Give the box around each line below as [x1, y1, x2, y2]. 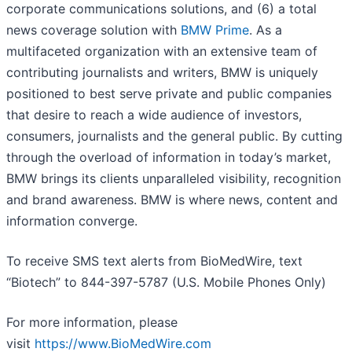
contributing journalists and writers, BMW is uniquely [6, 64, 318, 81]
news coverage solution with [6, 22, 181, 38]
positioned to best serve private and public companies [6, 86, 332, 102]
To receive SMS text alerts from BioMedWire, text [6, 253, 302, 269]
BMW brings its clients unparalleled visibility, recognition [6, 170, 341, 187]
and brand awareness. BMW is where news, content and [6, 192, 338, 208]
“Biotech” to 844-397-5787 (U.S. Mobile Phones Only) [6, 274, 326, 291]
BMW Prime [181, 22, 249, 38]
